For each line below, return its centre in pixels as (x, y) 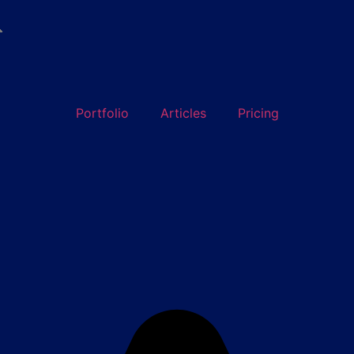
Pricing (258, 113)
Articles (183, 113)
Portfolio (102, 113)
